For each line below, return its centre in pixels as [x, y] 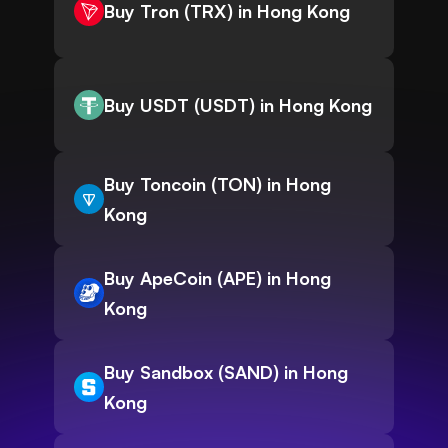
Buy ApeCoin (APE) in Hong [217, 278]
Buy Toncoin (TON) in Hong [217, 184]
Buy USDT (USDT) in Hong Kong [238, 105]
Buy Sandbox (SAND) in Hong [226, 372]
